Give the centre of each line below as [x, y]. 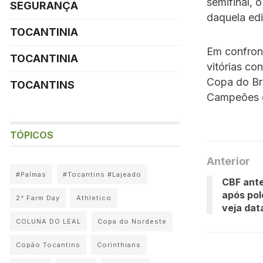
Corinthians [119, 245]
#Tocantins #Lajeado [102, 174]
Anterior [228, 161]
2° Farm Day [38, 198]
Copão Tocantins [48, 245]
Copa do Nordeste [132, 221]
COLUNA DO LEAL [48, 221]
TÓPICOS [32, 135]
